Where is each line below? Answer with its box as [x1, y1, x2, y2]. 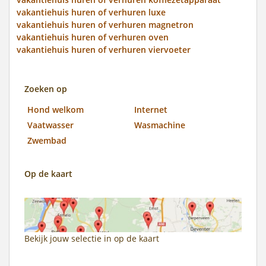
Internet [134, 103, 167, 115]
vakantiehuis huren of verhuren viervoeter [17, 43, 191, 55]
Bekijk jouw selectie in [24, 232, 114, 244]
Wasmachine [134, 119, 185, 131]
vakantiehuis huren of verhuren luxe [17, 6, 166, 18]
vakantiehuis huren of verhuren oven [17, 31, 169, 43]
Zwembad [27, 134, 66, 146]
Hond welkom [27, 103, 84, 115]
